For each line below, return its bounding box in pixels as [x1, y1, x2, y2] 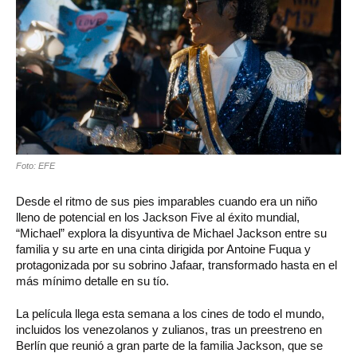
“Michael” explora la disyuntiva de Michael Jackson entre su [16, 226, 327, 241]
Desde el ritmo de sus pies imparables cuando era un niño [16, 194, 317, 209]
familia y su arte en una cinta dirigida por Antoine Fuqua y [16, 242, 311, 257]
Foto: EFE [16, 161, 55, 171]
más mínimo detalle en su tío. [16, 274, 169, 288]
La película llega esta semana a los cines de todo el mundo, [16, 307, 324, 321]
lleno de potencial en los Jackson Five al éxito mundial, [16, 210, 300, 225]
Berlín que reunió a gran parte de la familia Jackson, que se [16, 339, 323, 353]
